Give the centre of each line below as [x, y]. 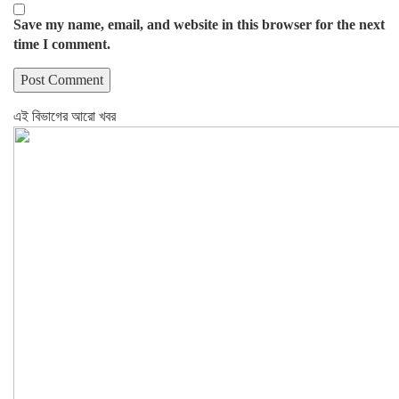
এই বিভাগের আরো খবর [65, 116]
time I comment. [62, 44]
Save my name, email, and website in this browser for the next [199, 24]
